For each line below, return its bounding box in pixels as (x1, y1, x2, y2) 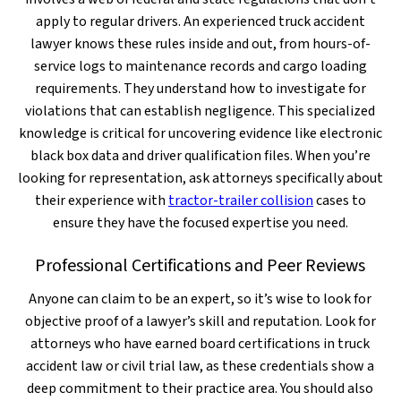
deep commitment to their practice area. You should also (27, 379, 374, 398)
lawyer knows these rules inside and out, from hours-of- (30, 34, 371, 54)
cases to (312, 191, 366, 210)
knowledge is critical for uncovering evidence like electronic (18, 124, 382, 143)
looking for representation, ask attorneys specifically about (17, 168, 383, 188)
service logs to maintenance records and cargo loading (33, 56, 367, 76)
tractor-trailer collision (167, 191, 313, 210)
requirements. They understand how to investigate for (34, 79, 366, 98)
